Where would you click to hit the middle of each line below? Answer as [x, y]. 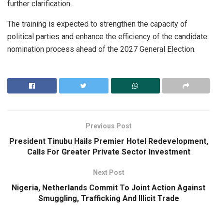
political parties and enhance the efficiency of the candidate [107, 36]
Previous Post [108, 126]
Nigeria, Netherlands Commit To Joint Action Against [108, 187]
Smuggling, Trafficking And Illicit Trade [108, 198]
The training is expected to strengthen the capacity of [97, 24]
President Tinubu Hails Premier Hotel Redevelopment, [108, 141]
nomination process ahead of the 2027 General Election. [101, 49]
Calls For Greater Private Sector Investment [108, 152]
